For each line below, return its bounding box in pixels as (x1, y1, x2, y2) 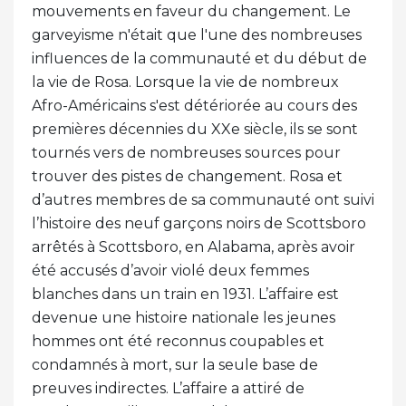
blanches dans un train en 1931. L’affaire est (32, 285, 339, 303)
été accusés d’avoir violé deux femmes (32, 261, 309, 279)
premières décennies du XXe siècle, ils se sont (32, 120, 358, 138)
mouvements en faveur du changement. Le (32, 2, 351, 20)
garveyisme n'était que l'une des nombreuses (32, 25, 362, 43)
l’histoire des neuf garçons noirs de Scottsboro (32, 214, 366, 232)
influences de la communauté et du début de (32, 49, 367, 67)
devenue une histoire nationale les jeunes (32, 308, 335, 326)
